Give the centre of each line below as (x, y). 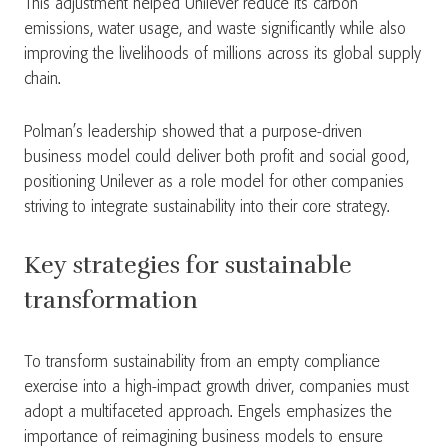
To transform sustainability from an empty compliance (202, 362)
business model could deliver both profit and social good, (216, 157)
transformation (114, 300)
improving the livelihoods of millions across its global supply (222, 54)
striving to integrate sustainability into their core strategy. (209, 207)
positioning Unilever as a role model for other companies (214, 182)
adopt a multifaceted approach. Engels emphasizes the (208, 412)
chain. (47, 79)
